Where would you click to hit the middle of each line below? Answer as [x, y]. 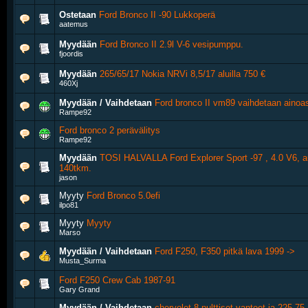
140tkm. [75, 168]
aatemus [74, 24]
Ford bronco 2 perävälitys [110, 130]
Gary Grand [79, 289]
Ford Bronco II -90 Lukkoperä [157, 15]
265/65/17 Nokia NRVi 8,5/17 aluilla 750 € [183, 74]
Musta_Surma [82, 261]
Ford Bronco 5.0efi [123, 196]
